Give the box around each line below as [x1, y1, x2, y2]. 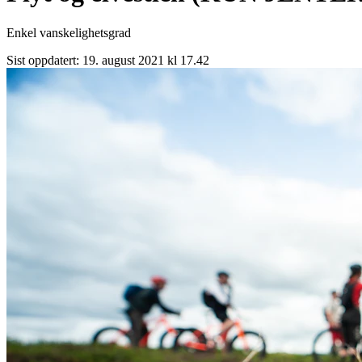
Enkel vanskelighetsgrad [6, 25, 131, 40]
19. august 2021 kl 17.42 [82, 53, 209, 67]
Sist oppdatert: [6, 53, 82, 67]
